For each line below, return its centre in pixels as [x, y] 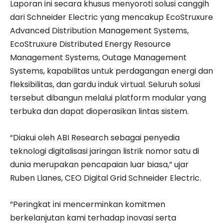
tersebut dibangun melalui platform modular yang [108, 98]
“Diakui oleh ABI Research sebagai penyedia [95, 137]
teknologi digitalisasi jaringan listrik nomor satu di [105, 151]
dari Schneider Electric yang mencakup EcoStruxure [111, 17]
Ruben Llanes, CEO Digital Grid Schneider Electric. [106, 178]
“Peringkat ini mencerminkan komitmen [88, 204]
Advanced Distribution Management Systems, [99, 30]
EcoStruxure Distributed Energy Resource [90, 44]
